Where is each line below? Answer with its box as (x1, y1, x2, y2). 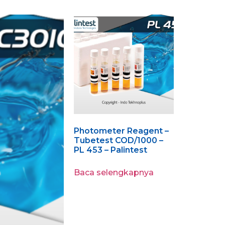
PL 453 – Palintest (74, 145, 148, 155)
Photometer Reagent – (74, 126, 169, 136)
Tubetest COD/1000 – (74, 136, 164, 146)
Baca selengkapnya (74, 168, 154, 178)
